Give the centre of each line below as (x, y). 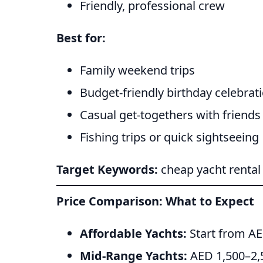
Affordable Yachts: (133, 234)
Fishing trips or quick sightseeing (169, 137)
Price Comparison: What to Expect (155, 201)
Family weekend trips (137, 70)
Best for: (81, 38)
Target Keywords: (107, 170)
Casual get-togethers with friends (170, 115)
